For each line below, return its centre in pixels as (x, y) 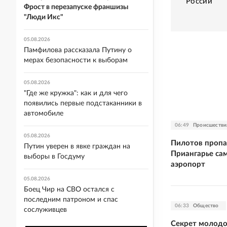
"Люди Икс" (44, 17)
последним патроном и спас (71, 200)
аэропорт (188, 164)
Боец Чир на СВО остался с (69, 190)
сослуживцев (45, 210)
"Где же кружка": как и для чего (76, 93)
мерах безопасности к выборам (76, 60)
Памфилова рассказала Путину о (78, 50)
